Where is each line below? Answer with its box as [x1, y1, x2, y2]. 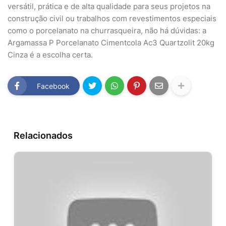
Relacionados [14, 130, 73, 141]
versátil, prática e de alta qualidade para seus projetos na [8, 2, 210, 12]
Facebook [37, 81, 70, 90]
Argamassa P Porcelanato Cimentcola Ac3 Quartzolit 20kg [8, 38, 214, 48]
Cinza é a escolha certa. [8, 50, 93, 60]
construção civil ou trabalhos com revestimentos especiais [8, 14, 216, 24]
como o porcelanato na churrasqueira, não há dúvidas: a [8, 26, 206, 36]
